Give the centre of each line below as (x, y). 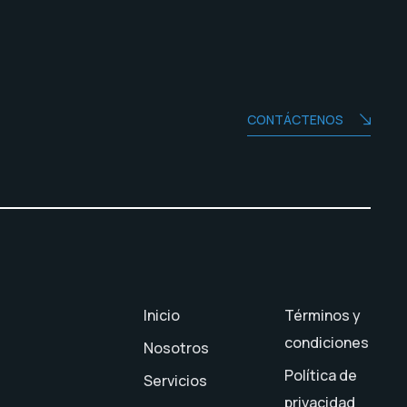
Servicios (176, 380)
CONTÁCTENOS (295, 119)
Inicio (162, 315)
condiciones (327, 342)
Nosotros (177, 347)
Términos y (323, 315)
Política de (321, 375)
